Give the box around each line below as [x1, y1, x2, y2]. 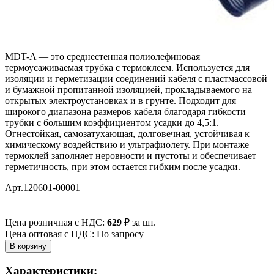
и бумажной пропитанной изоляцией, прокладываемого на [5, 84, 252, 95]
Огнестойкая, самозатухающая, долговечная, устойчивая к [5, 128, 250, 139]
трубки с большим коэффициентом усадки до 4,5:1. [5, 117, 219, 128]
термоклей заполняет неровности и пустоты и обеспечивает [5, 150, 256, 161]
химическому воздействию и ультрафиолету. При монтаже [5, 139, 249, 150]
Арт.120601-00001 [5, 182, 80, 193]
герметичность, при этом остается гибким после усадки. [5, 161, 240, 172]
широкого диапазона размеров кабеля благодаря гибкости [5, 106, 246, 117]
